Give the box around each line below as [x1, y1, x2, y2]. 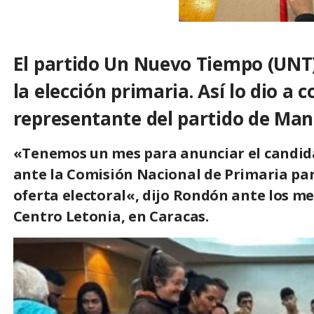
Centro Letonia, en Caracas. [13, 207, 209, 226]
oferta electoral [13, 186, 126, 205]
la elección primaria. [13, 78, 193, 104]
